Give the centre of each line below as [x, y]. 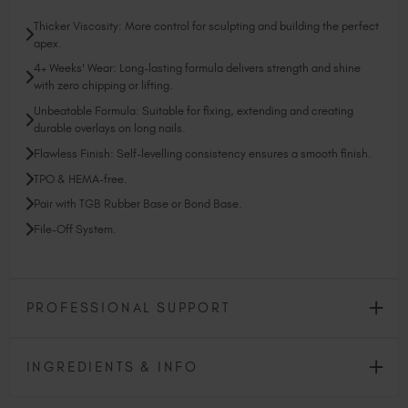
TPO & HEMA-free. [80, 178]
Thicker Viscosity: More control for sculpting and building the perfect [206, 25]
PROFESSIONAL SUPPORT [128, 307]
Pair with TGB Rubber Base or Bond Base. [138, 204]
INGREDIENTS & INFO [112, 367]
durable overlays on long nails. [109, 128]
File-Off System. [75, 229]
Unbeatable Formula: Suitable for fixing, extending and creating [193, 111]
